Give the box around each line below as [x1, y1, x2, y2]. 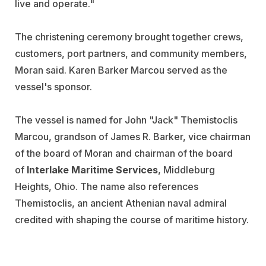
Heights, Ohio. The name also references [15, 180, 198, 193]
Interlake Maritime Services [27, 164, 158, 176]
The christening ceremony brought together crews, [15, 31, 243, 43]
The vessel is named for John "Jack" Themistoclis [15, 114, 237, 126]
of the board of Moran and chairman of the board [15, 147, 233, 160]
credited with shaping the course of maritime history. [15, 214, 249, 226]
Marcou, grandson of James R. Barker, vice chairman [15, 131, 251, 143]
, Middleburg [158, 164, 215, 176]
